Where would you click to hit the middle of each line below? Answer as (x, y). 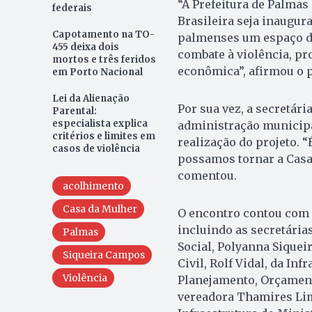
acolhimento (93, 186)
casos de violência (96, 148)
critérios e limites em (103, 136)
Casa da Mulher (100, 209)
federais (72, 8)
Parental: (74, 111)
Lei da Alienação (91, 98)
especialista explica (100, 123)
